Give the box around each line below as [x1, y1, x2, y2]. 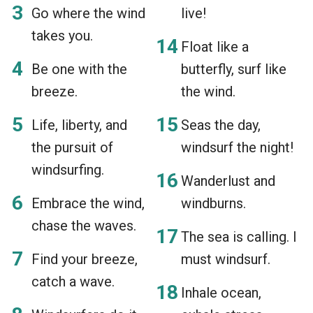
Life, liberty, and [31, 116, 127, 133]
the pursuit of [31, 138, 113, 156]
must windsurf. [181, 250, 270, 268]
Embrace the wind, [31, 194, 145, 212]
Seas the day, [181, 116, 261, 133]
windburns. [181, 194, 246, 212]
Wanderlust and [181, 172, 275, 189]
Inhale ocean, [181, 284, 261, 301]
